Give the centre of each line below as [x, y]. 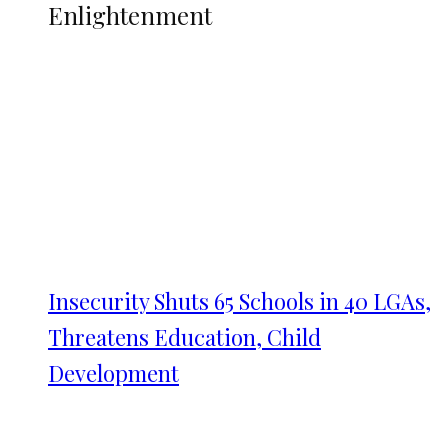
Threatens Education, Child [184, 337]
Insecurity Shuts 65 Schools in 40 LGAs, [239, 301]
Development [113, 373]
